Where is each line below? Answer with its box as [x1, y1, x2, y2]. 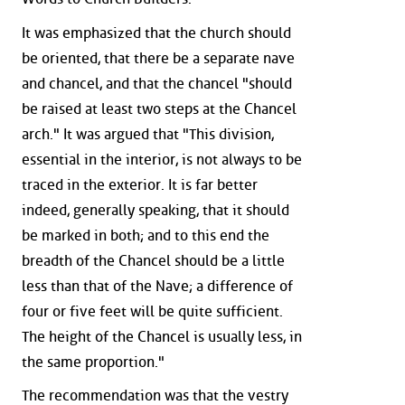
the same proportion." [22, 353, 165, 371]
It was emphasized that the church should [22, 24, 291, 42]
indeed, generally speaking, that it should [22, 201, 289, 219]
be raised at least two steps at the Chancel [22, 99, 297, 118]
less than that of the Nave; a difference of [22, 277, 293, 295]
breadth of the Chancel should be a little [22, 251, 285, 269]
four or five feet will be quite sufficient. [22, 302, 283, 320]
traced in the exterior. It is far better [22, 175, 258, 193]
